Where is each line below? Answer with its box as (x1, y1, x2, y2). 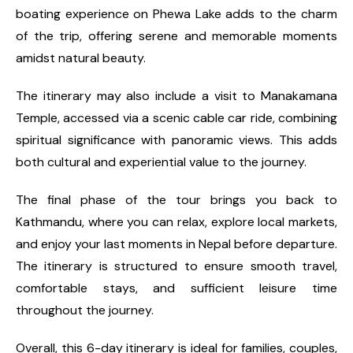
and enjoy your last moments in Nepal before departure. (16, 235, 337, 252)
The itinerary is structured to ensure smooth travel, (16, 257, 337, 274)
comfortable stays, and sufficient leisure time (16, 279, 337, 296)
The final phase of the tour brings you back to (16, 191, 337, 208)
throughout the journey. (16, 301, 154, 318)
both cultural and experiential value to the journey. (16, 153, 307, 170)
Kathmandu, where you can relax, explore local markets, (16, 213, 337, 230)
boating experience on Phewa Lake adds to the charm (16, 5, 337, 22)
